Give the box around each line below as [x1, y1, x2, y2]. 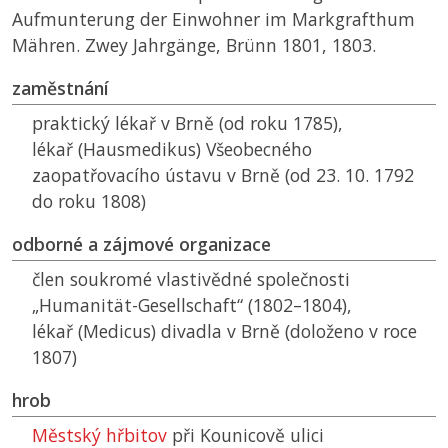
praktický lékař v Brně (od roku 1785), [32, 111, 343, 136]
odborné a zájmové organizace [12, 232, 271, 257]
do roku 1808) [32, 189, 146, 214]
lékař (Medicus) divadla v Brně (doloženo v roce [32, 319, 417, 344]
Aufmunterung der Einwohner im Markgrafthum [12, 7, 415, 32]
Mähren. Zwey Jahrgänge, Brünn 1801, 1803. [12, 33, 376, 58]
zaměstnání [12, 76, 109, 101]
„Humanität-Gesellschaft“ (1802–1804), [32, 293, 352, 318]
